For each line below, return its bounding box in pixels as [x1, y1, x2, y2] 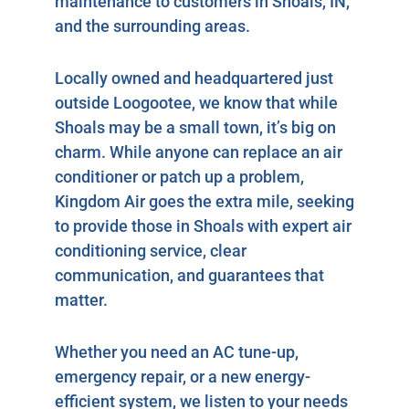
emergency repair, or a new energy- [55, 366, 310, 386]
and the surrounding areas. [55, 16, 250, 36]
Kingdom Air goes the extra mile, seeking [55, 191, 354, 211]
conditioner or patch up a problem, [55, 166, 304, 186]
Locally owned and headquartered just [55, 68, 333, 88]
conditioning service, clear [55, 240, 246, 260]
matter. [55, 289, 108, 309]
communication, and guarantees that [55, 265, 324, 285]
